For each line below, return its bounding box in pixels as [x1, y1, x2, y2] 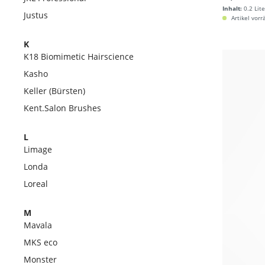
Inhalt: [222, 4, 242, 12]
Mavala [24, 219, 52, 231]
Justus [24, 9, 48, 21]
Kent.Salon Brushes [24, 102, 101, 114]
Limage [24, 144, 52, 155]
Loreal [24, 178, 48, 189]
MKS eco [24, 237, 57, 248]
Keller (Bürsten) [24, 85, 85, 96]
